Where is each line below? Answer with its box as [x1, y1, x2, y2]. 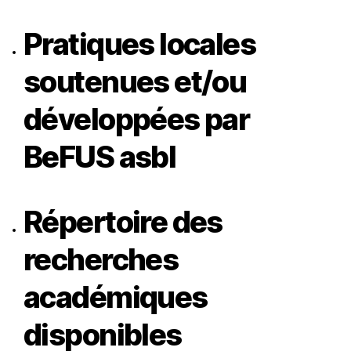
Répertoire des [24, 203, 223, 240]
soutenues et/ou [24, 63, 247, 100]
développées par [24, 100, 250, 137]
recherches [24, 241, 179, 277]
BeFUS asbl [24, 138, 176, 175]
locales [159, 25, 256, 62]
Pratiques [24, 25, 160, 62]
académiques [24, 278, 208, 315]
